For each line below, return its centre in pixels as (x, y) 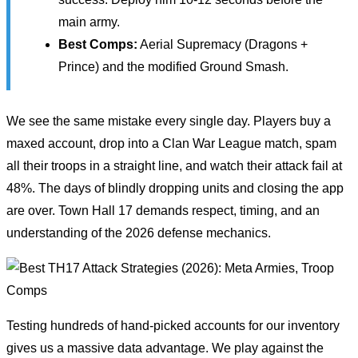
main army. (89, 22)
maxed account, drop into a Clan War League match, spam (171, 143)
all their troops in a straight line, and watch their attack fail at (174, 165)
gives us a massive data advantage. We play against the (165, 348)
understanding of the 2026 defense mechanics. (139, 233)
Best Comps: (98, 44)
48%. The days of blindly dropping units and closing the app (175, 188)
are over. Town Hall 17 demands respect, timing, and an (163, 210)
